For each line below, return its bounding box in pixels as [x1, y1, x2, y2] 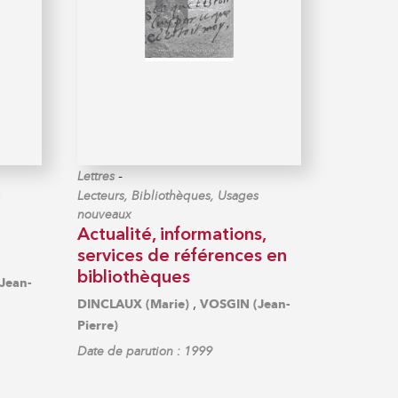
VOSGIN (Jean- [200, 296, 291, 312]
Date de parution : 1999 [77, 343, 213, 359]
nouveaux [77, 206, 132, 222]
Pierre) [77, 317, 119, 333]
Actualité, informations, [77, 226, 267, 244]
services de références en [77, 247, 288, 266]
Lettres [77, 168, 115, 184]
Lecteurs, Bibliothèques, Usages [77, 187, 259, 203]
